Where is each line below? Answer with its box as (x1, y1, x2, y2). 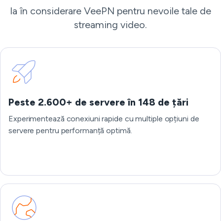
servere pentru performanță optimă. (8, 126, 132, 135)
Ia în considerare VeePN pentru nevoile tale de (10, 5, 211, 17)
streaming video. (74, 19, 147, 31)
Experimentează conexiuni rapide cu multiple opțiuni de (8, 114, 199, 123)
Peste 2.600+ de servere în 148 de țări (8, 96, 188, 108)
